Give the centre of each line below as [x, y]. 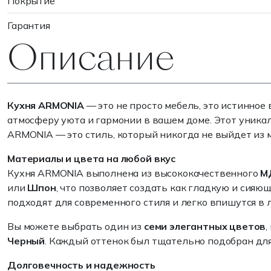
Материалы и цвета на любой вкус [92, 158]
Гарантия [29, 25]
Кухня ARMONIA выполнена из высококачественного [134, 173]
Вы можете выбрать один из [76, 226]
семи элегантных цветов [205, 226]
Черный [26, 241]
